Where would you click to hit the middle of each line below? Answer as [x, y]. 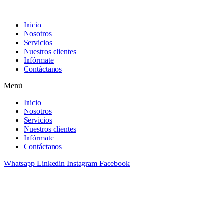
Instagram [82, 163]
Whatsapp [19, 163]
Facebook [114, 163]
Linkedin [51, 163]
